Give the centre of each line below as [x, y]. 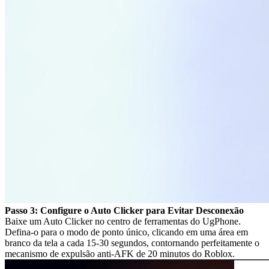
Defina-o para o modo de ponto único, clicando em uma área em [126, 232]
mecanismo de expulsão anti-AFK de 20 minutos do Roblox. [120, 254]
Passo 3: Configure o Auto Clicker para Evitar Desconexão [124, 211]
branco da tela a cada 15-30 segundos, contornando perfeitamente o [132, 243]
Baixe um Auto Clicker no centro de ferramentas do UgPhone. [123, 222]
